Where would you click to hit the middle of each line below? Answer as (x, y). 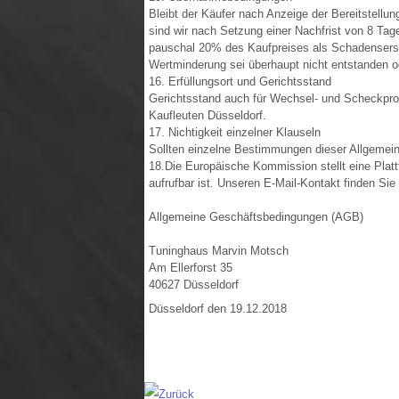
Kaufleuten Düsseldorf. (208, 115)
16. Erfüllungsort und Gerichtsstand (240, 81)
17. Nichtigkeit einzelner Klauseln (235, 132)
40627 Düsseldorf (194, 285)
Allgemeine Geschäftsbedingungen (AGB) (256, 217)
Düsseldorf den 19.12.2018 (218, 309)
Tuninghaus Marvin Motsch (219, 251)
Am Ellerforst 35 (191, 268)
